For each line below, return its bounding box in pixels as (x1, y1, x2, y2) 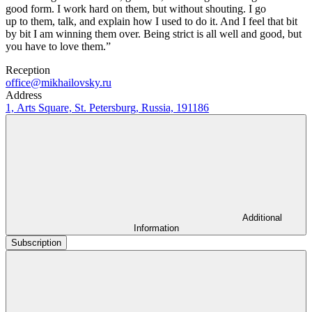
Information (133, 222, 179, 233)
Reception (6, 63, 50, 76)
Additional (242, 212, 282, 223)
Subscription (11, 237, 61, 248)
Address (6, 88, 42, 101)
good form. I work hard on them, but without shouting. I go (6, 2, 266, 15)
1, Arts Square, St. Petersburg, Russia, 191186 (6, 101, 209, 114)
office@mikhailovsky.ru (6, 76, 111, 88)
